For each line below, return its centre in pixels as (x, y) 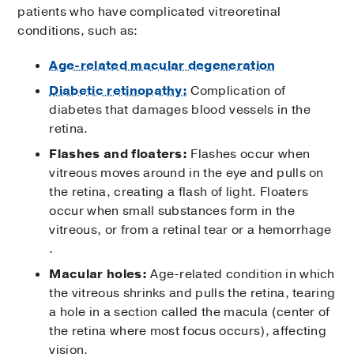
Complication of (237, 91)
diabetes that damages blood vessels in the (180, 110)
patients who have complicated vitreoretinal (149, 12)
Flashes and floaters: (119, 154)
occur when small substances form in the (172, 211)
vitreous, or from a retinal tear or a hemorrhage (190, 230)
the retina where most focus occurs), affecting (188, 331)
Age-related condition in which (241, 275)
